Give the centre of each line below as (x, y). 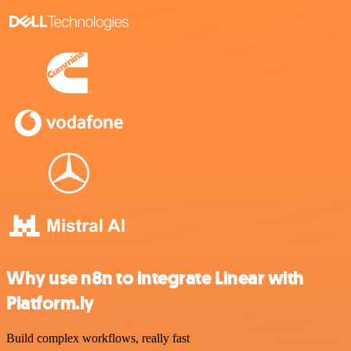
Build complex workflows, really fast (98, 338)
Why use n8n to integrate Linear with (155, 278)
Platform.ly (50, 303)
